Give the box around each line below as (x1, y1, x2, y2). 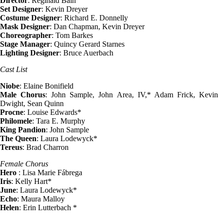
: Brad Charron (22, 143, 69, 152)
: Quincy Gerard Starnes (50, 40, 125, 49)
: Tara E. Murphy (32, 117, 85, 126)
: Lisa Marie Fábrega (18, 168, 82, 177)
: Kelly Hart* (11, 177, 52, 186)
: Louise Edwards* (23, 108, 81, 117)
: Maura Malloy (17, 195, 65, 203)
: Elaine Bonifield (19, 82, 73, 91)
